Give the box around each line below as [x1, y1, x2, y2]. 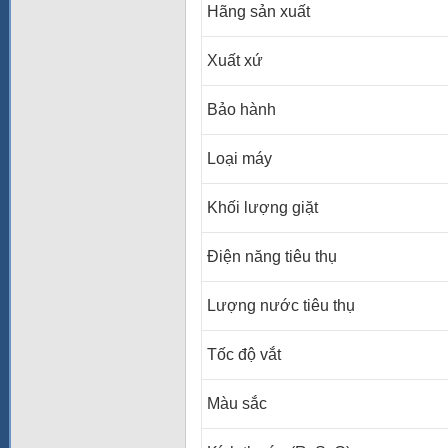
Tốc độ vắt [207, 346, 281, 363]
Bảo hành [207, 101, 276, 118]
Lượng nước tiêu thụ [207, 297, 355, 314]
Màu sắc [207, 395, 267, 412]
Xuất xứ [207, 52, 263, 69]
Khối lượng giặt [207, 199, 318, 216]
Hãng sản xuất [207, 3, 310, 20]
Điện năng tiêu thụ [207, 248, 337, 265]
